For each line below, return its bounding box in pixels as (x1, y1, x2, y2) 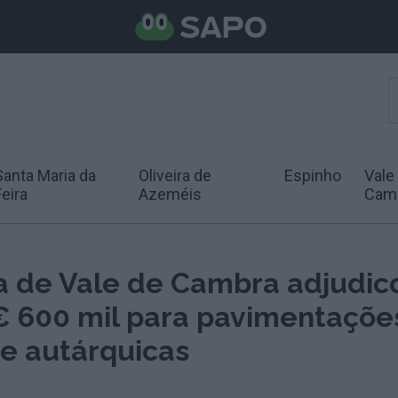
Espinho (283, 165, 341, 185)
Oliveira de (139, 165, 212, 185)
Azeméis (139, 184, 203, 203)
